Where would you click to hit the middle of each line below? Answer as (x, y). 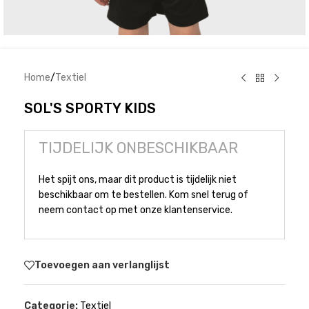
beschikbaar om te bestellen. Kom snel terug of (143, 195)
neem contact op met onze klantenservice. (136, 210)
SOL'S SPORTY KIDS (90, 108)
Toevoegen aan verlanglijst (102, 265)
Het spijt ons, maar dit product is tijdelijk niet (138, 180)
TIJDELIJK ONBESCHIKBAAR (138, 148)
